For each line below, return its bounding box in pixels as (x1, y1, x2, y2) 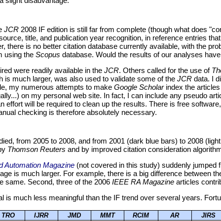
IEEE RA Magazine (112, 178, 174, 186)
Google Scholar (114, 83, 164, 92)
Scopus (36, 50, 60, 59)
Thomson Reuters (7, 145, 66, 154)
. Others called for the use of (119, 66, 212, 75)
